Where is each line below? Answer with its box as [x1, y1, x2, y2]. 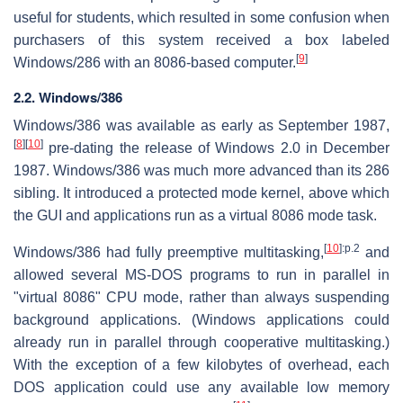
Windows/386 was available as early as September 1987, [13, 117, 390, 133]
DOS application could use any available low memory [13, 379, 390, 395]
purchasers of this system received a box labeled [13, 31, 390, 48]
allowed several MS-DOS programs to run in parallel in [13, 266, 390, 282]
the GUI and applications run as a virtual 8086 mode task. [13, 207, 377, 223]
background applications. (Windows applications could [13, 311, 390, 327]
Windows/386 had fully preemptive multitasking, [13, 244, 324, 260]
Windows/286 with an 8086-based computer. [13, 54, 296, 70]
